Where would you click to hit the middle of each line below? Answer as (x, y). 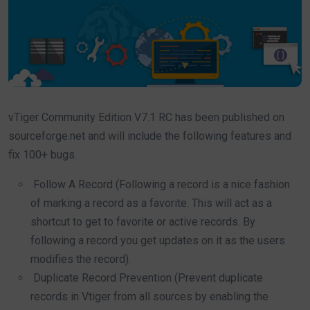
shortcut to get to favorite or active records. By (143, 222)
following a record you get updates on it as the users (158, 241)
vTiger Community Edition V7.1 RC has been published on (146, 118)
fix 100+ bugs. (43, 155)
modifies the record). (81, 259)
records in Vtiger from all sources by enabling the (149, 297)
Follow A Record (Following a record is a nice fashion (160, 185)
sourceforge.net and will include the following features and (150, 136)
